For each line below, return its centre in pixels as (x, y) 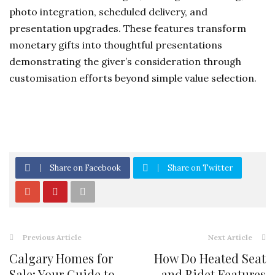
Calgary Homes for (61, 258)
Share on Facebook (85, 168)
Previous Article (52, 237)
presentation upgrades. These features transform (128, 28)
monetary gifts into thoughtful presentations (116, 45)
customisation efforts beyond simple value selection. (133, 78)
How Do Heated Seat (210, 258)
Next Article (230, 237)
